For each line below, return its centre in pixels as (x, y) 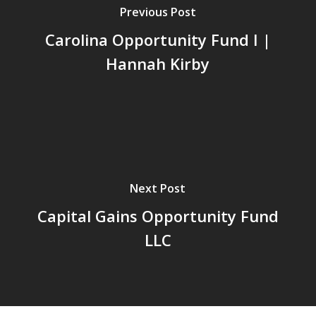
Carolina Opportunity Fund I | (158, 39)
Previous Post (158, 12)
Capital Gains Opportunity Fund (158, 215)
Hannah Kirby (158, 63)
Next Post (158, 188)
